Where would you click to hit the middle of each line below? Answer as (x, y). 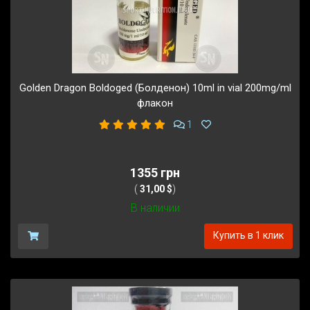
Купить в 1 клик (248, 235)
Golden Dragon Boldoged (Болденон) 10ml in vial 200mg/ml (155, 88)
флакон (155, 103)
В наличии (155, 208)
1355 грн (155, 172)
